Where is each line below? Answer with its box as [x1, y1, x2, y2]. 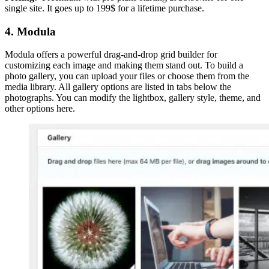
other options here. [5, 103, 75, 114]
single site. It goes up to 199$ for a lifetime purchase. [5, 2, 207, 13]
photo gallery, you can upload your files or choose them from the [5, 71, 249, 82]
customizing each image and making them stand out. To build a [5, 60, 243, 71]
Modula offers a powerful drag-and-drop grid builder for [5, 49, 217, 60]
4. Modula [5, 25, 56, 38]
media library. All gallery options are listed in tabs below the [5, 82, 231, 92]
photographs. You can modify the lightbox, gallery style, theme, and [5, 92, 261, 103]
